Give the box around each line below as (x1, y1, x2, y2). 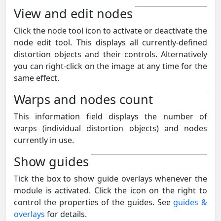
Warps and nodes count (14, 90, 153, 108)
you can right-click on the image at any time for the (14, 60, 207, 72)
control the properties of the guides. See (14, 196, 174, 208)
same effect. (14, 72, 59, 83)
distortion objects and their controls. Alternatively (14, 48, 207, 60)
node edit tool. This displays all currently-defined (14, 37, 207, 48)
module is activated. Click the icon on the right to (14, 184, 207, 196)
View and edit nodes (14, 4, 133, 22)
